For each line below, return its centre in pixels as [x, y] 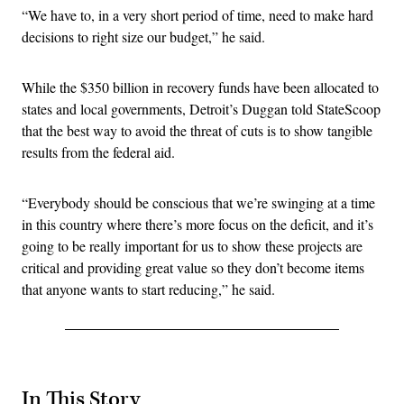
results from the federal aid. [98, 151]
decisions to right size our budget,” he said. [143, 36]
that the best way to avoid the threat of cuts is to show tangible [197, 130]
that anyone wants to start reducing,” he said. [148, 289]
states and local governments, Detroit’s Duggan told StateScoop [201, 108]
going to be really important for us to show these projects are [192, 245]
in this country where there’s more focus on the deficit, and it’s [197, 224]
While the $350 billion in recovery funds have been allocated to [200, 87]
